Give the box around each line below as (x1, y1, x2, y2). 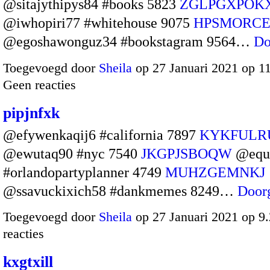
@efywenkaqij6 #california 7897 (3, 127, 199, 143)
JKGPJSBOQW (141, 145, 232, 162)
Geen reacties (3, 77, 76, 92)
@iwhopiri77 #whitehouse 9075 (3, 15, 193, 31)
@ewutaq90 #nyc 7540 (3, 145, 141, 162)
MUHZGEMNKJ (165, 164, 265, 180)
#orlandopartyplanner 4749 (3, 164, 165, 180)
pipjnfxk (3, 104, 60, 122)
